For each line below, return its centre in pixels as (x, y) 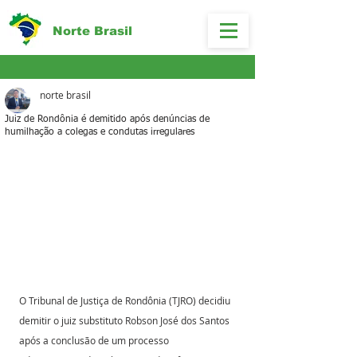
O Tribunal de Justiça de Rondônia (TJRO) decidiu (126, 301)
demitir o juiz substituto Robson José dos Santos (126, 321)
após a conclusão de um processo (95, 341)
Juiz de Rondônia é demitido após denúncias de (107, 120)
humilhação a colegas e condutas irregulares (100, 132)
